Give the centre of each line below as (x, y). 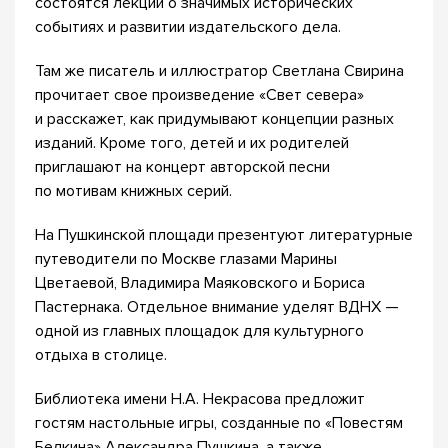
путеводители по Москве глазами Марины (186, 259)
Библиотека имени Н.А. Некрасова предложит (200, 399)
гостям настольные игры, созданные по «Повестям (219, 423)
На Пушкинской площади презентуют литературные (224, 235)
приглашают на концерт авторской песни (182, 167)
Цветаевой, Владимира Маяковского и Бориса (200, 283)
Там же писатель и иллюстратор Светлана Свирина (219, 71)
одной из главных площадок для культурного (199, 331)
